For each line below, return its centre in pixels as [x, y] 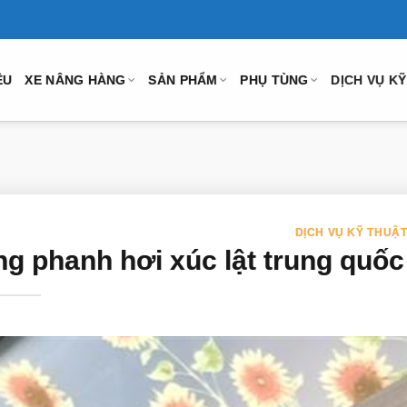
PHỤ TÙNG [274, 79]
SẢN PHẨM [183, 79]
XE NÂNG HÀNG [75, 79]
